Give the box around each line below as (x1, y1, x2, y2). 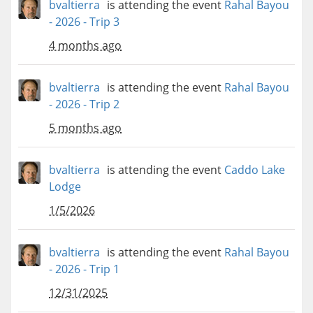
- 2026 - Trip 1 (49, 261, 119, 277)
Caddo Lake (224, 162, 285, 178)
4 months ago (49, 38, 122, 54)
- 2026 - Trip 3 (49, 14, 119, 30)
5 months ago (49, 120, 122, 136)
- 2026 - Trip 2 (49, 96, 119, 112)
